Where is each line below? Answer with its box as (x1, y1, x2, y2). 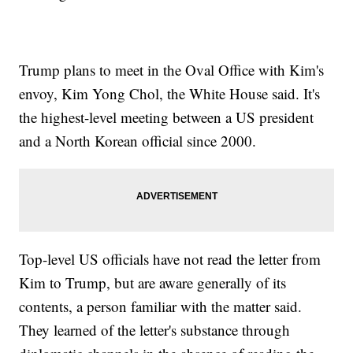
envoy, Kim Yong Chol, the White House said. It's (19, 84, 321, 104)
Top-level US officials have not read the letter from (19, 249, 321, 269)
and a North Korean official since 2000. (19, 131, 257, 151)
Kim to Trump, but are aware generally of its (19, 273, 287, 293)
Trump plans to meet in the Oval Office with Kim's (19, 60, 325, 80)
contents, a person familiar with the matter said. (19, 296, 303, 317)
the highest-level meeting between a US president (19, 107, 314, 128)
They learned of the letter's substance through (19, 320, 291, 340)
